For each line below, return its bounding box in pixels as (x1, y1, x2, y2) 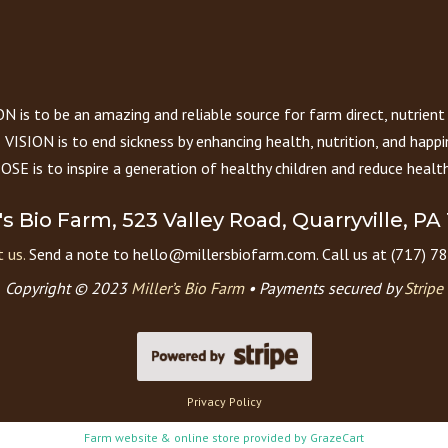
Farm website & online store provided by (84, 430, 310, 446)
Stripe (404, 278, 443, 299)
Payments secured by (259, 278, 404, 299)
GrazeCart (310, 430, 364, 446)
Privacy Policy (186, 393, 262, 409)
